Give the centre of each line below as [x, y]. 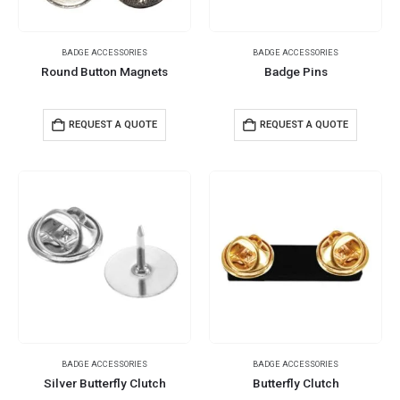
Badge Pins [296, 72]
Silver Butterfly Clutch [104, 383]
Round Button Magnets [104, 72]
